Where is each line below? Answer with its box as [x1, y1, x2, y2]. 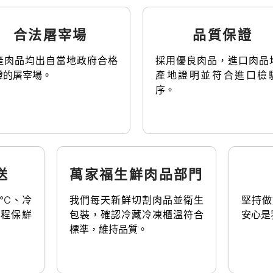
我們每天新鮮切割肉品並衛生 [69, 193, 204, 206]
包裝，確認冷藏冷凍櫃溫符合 [69, 208, 204, 221]
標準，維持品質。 [69, 222, 147, 235]
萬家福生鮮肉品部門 [69, 166, 204, 182]
